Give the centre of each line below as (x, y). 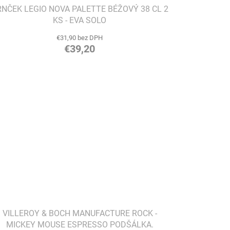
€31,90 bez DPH (80, 37)
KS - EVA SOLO (80, 20)
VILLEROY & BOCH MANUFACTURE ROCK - (80, 213)
